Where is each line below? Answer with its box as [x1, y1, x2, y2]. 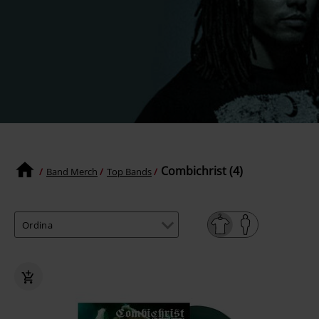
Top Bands [107, 164, 152, 178]
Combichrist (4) [161, 163, 243, 179]
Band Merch [46, 164, 98, 178]
